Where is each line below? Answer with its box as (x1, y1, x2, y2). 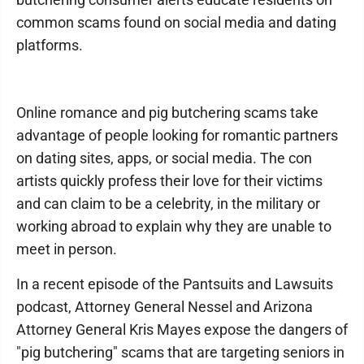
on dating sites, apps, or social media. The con (16, 149, 312, 167)
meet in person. (16, 240, 117, 258)
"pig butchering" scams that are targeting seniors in (16, 344, 344, 361)
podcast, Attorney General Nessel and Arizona (16, 298, 313, 315)
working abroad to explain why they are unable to (16, 218, 331, 235)
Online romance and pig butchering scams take (16, 104, 318, 121)
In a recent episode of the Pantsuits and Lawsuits (16, 275, 333, 292)
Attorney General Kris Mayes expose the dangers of (16, 321, 348, 338)
